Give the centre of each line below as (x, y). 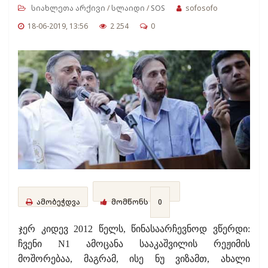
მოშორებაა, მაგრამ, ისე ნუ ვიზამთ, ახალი (134, 258)
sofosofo (202, 8)
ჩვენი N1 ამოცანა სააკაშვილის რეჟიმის (134, 243)
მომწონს (130, 202)
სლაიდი (128, 8)
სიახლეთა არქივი (68, 8)
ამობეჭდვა (57, 202)
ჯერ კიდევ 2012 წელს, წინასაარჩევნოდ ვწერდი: (134, 229)
